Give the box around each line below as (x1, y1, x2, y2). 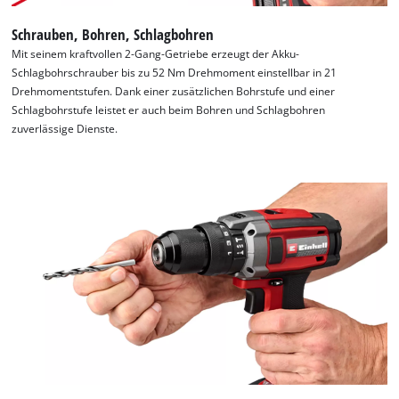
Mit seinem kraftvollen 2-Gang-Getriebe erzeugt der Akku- (12, 47, 300, 61)
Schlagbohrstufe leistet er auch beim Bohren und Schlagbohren (12, 103, 326, 118)
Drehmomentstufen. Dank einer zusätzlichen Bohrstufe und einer (12, 85, 336, 99)
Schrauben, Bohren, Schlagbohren (12, 24, 215, 45)
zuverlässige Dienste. (12, 122, 118, 136)
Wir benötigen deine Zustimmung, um (123, 358, 358, 380)
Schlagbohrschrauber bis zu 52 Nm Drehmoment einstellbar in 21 (12, 66, 338, 80)
